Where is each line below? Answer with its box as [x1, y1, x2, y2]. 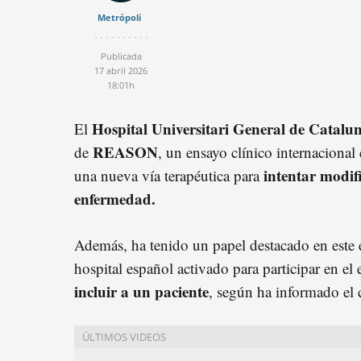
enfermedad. [74, 187, 156, 210]
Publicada [100, 49, 142, 62]
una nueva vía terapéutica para [74, 164, 263, 185]
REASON [93, 140, 158, 163]
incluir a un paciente [74, 280, 209, 302]
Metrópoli [97, 10, 141, 23]
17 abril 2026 [94, 64, 147, 77]
